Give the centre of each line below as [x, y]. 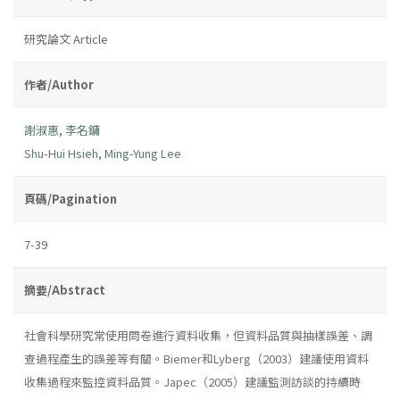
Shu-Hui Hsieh [61, 153]
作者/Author [59, 84]
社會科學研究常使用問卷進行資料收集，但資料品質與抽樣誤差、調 [198, 335]
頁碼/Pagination [71, 198]
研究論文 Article [66, 38]
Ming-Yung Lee [143, 153]
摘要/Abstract [65, 289]
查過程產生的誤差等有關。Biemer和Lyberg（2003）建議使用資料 [196, 358]
